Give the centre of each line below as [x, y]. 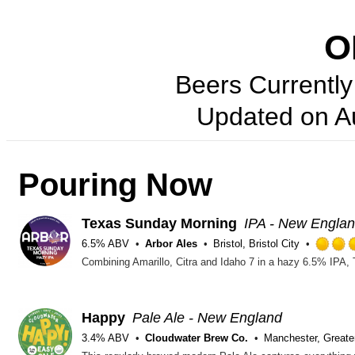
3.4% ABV [105, 338]
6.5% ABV [105, 244]
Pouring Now [115, 185]
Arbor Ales [171, 244]
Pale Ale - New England [207, 318]
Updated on [265, 116]
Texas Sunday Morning [159, 223]
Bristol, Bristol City [256, 244]
